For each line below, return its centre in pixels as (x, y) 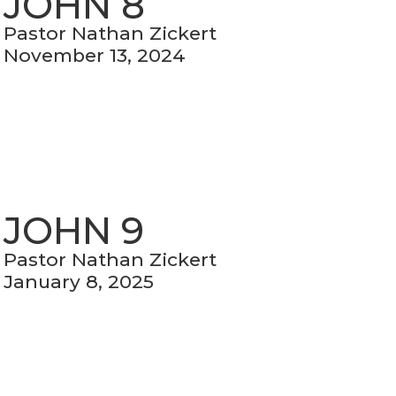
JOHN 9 (74, 231)
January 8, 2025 (79, 281)
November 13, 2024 (95, 56)
